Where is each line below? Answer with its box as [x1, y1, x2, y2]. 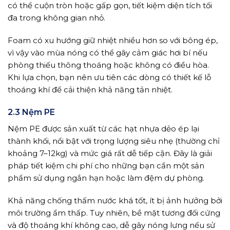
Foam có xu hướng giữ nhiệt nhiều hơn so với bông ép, [8, 35, 218, 45]
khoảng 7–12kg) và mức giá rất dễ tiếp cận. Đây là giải [8, 148, 212, 159]
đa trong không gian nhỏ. [8, 13, 105, 23]
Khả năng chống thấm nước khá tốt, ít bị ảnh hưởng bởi [8, 195, 222, 205]
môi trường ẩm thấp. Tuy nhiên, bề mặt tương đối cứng [8, 207, 220, 218]
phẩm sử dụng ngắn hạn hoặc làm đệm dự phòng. [8, 173, 204, 183]
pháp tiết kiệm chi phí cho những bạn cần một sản [8, 161, 204, 171]
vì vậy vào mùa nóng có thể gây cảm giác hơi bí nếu [8, 47, 207, 57]
